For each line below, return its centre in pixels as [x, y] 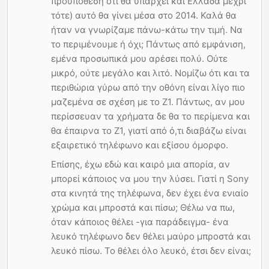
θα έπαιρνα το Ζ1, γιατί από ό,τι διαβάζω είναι [149, 131]
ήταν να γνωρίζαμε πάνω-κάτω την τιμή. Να [147, 30]
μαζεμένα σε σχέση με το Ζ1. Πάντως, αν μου [148, 102]
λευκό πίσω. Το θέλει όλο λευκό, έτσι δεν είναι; [151, 251]
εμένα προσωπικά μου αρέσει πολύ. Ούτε [139, 59]
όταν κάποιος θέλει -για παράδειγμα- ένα [140, 222]
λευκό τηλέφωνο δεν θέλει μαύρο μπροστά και [151, 237]
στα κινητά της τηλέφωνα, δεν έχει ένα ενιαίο [150, 193]
